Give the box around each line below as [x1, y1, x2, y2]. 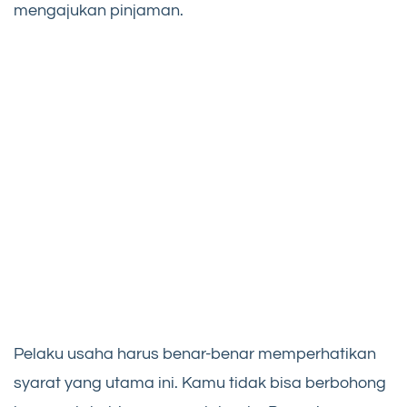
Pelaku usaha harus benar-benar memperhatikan [14, 345, 376, 363]
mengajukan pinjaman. [14, 2, 184, 20]
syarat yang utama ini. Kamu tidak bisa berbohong [14, 374, 386, 392]
